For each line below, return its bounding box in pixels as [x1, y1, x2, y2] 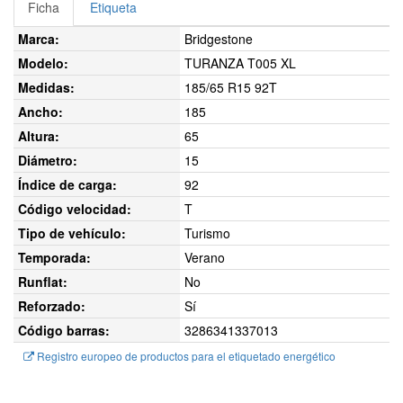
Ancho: [18, 103, 63, 121]
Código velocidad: [18, 200, 131, 218]
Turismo [184, 224, 230, 242]
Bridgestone [184, 30, 253, 48]
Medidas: [18, 78, 75, 96]
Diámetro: [18, 151, 77, 169]
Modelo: [18, 54, 68, 72]
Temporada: [18, 248, 91, 266]
